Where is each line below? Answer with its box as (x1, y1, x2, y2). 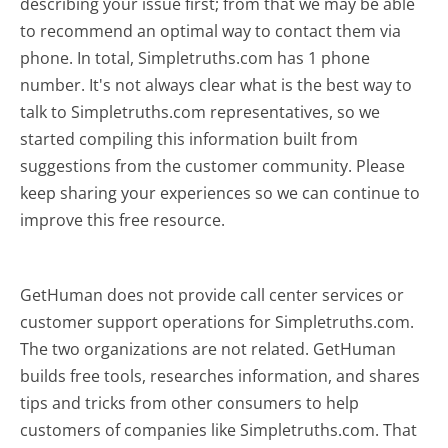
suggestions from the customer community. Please (20, 154, 406, 177)
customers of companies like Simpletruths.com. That (20, 418, 418, 441)
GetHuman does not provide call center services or (20, 283, 405, 306)
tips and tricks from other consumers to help (20, 391, 360, 414)
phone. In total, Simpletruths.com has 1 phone (20, 46, 371, 69)
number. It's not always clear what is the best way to (20, 73, 413, 96)
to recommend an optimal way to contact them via (20, 19, 402, 42)
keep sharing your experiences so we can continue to (20, 181, 421, 204)
